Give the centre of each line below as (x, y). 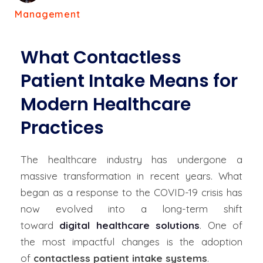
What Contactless (101, 58)
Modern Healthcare (106, 104)
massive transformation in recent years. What (131, 176)
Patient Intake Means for (129, 81)
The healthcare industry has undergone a (131, 159)
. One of (221, 225)
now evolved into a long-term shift (131, 209)
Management (48, 14)
